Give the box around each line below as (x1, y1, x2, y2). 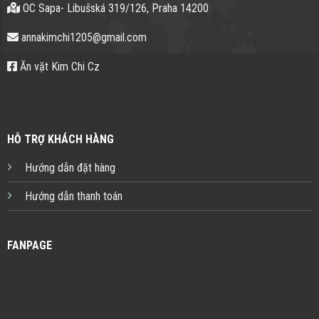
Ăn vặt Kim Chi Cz (16, 60, 100, 74)
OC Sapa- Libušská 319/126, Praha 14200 (19, 1, 209, 16)
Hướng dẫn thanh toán (24, 189, 122, 203)
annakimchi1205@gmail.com (18, 31, 147, 45)
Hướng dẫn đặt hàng (24, 160, 115, 174)
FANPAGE (6, 238, 52, 252)
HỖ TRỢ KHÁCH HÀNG (6, 132, 114, 146)
